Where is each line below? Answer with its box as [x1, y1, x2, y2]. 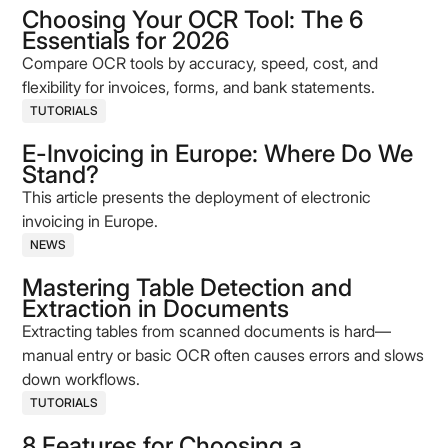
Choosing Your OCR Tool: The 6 [22, 5, 364, 34]
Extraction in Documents [22, 294, 290, 323]
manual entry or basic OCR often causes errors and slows [22, 345, 425, 365]
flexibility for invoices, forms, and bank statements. [22, 77, 376, 97]
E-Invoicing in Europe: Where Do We [22, 139, 414, 168]
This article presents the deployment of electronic [22, 187, 372, 207]
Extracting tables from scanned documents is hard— [22, 321, 392, 341]
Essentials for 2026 [22, 26, 230, 55]
